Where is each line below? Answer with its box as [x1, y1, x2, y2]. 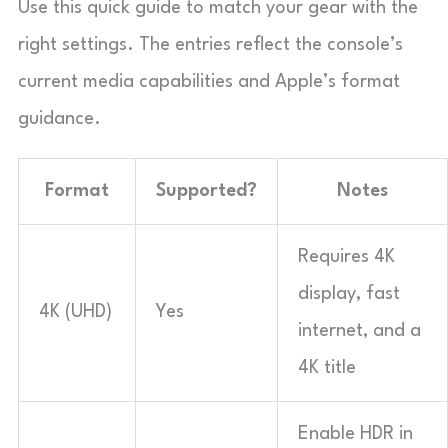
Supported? [156, 181, 257, 200]
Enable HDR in [298, 424, 413, 443]
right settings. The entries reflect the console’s [18, 35, 403, 54]
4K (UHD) [39, 302, 112, 321]
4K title [298, 358, 356, 377]
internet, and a [298, 321, 421, 340]
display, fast [298, 284, 400, 303]
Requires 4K [298, 247, 395, 266]
